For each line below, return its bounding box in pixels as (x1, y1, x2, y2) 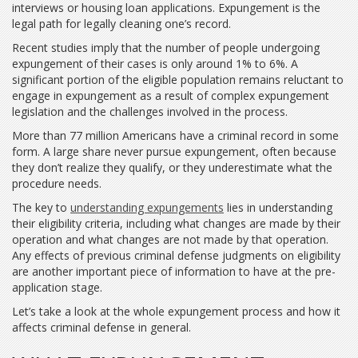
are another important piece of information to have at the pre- (12, 264, 336, 279)
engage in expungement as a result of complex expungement (12, 88, 329, 103)
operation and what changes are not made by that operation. (12, 232, 328, 247)
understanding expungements (70, 200, 224, 215)
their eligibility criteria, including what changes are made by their (12, 216, 340, 231)
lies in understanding (224, 200, 332, 215)
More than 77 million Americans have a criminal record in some (12, 128, 339, 143)
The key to (12, 200, 70, 215)
